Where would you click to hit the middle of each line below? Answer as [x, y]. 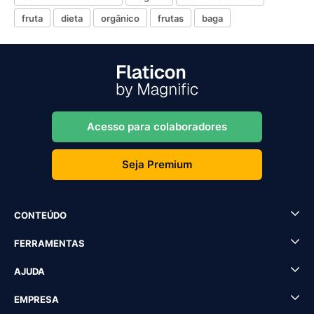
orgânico [120, 18]
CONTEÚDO [40, 215]
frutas [171, 18]
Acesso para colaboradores [157, 127]
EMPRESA [36, 299]
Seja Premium [157, 164]
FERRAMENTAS [49, 243]
